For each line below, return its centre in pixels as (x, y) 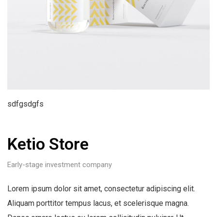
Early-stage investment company (60, 164)
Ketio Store (48, 144)
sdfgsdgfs (25, 104)
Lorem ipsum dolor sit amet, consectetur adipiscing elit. (101, 188)
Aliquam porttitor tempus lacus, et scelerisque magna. (98, 203)
